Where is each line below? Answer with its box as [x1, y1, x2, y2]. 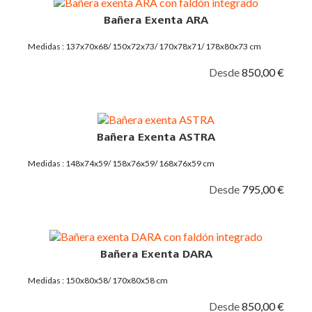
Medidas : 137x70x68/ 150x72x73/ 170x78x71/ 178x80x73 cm [28, 40, 261, 52]
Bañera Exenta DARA [100, 248, 212, 260]
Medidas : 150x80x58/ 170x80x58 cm [28, 274, 168, 286]
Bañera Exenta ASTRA [97, 131, 215, 143]
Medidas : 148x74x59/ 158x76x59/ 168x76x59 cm [28, 157, 214, 169]
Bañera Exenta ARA [104, 14, 208, 26]
